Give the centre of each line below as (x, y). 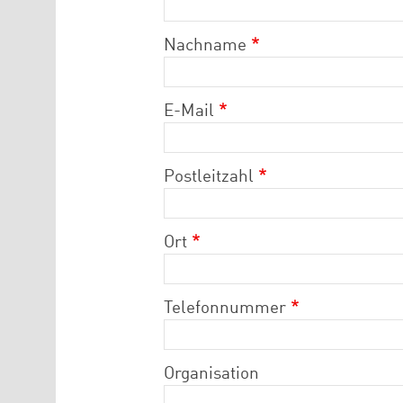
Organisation (211, 375)
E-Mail (189, 112)
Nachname (205, 46)
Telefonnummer (225, 309)
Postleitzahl (209, 178)
